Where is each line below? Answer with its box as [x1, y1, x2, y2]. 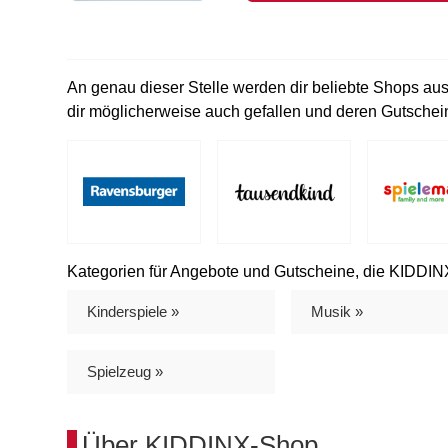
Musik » [311, 303, 363, 320]
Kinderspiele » [87, 303, 179, 320]
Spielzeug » [87, 363, 163, 380]
